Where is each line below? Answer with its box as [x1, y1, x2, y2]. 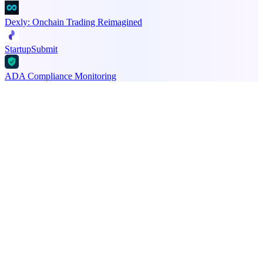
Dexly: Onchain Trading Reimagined [5, 16, 142, 27]
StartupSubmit [5, 43, 58, 54]
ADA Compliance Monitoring [5, 70, 116, 81]
